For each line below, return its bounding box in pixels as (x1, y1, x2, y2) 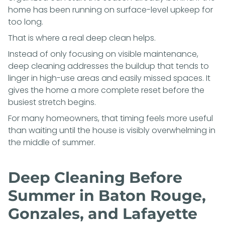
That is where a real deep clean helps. (8, 32, 156, 44)
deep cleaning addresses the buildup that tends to (8, 60, 209, 72)
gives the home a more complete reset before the (8, 84, 204, 96)
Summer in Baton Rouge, (8, 186, 206, 205)
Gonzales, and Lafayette (8, 204, 197, 223)
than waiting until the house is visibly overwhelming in (8, 124, 215, 136)
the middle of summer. (8, 136, 95, 148)
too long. (8, 16, 43, 28)
